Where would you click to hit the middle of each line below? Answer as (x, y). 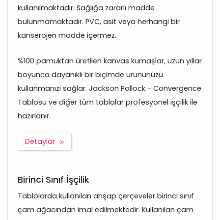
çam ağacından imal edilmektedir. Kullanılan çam (106, 210)
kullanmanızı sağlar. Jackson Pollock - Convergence (110, 89)
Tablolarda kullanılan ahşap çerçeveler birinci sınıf (106, 196)
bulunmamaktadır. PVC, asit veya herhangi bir (99, 22)
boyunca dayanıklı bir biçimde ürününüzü (90, 75)
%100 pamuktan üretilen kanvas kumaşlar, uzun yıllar (110, 61)
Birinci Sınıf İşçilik (53, 180)
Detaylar (40, 142)
